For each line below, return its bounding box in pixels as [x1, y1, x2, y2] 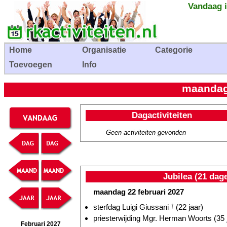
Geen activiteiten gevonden [106, 129, 186, 136]
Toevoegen [9, 60, 52, 69]
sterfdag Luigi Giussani [93, 203, 171, 212]
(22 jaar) [174, 203, 203, 212]
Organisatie [82, 46, 126, 54]
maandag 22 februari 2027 [93, 187, 184, 196]
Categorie [155, 46, 193, 54]
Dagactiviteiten [131, 110, 192, 120]
